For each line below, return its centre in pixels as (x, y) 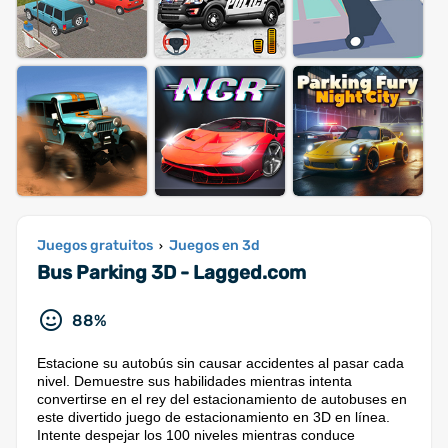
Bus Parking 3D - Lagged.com (171, 272)
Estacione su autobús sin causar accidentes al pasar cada (220, 363)
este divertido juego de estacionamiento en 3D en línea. (213, 417)
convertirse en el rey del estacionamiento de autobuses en (222, 399)
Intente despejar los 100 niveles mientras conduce (196, 435)
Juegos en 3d (214, 245)
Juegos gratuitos (95, 245)
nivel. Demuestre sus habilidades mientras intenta (194, 381)
